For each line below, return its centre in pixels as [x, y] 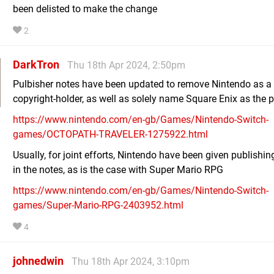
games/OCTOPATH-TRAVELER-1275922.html [110, 134]
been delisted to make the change [85, 9]
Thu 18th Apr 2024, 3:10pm [131, 261]
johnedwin [38, 261]
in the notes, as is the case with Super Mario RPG [118, 169]
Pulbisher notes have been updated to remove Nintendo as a [142, 84]
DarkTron [36, 64]
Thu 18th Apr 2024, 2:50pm [126, 65]
